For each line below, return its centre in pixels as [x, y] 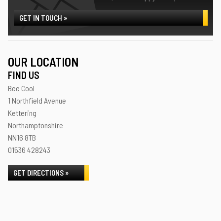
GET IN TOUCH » [43, 18]
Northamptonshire [36, 125]
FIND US [24, 75]
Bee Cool [21, 88]
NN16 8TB [22, 137]
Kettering [22, 113]
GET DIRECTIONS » [41, 173]
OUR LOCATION [43, 62]
